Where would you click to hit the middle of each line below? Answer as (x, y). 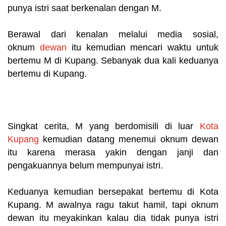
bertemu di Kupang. (47, 74)
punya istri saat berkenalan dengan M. (84, 8)
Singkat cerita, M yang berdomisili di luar (104, 126)
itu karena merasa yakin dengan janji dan (113, 153)
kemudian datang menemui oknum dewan (129, 139)
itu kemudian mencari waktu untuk (143, 48)
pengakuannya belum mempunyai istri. (85, 166)
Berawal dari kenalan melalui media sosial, (113, 35)
